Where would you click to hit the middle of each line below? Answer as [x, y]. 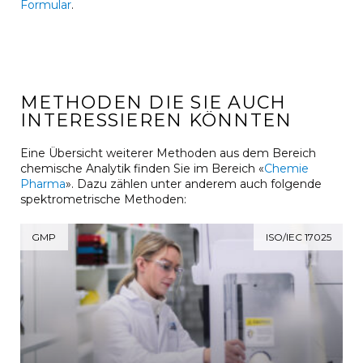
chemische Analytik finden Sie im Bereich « [142, 168]
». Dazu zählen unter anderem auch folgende [194, 184]
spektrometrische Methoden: [103, 199]
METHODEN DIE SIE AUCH [154, 102]
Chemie [286, 168]
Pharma [43, 184]
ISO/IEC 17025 [298, 237]
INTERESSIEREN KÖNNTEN [156, 120]
